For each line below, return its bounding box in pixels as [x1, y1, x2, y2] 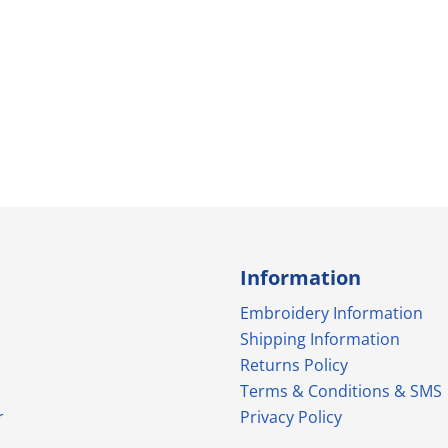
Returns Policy [240, 353, 348, 376]
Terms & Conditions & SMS [240, 379, 442, 402]
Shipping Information [240, 327, 400, 350]
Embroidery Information [240, 301, 423, 324]
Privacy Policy [240, 405, 342, 428]
